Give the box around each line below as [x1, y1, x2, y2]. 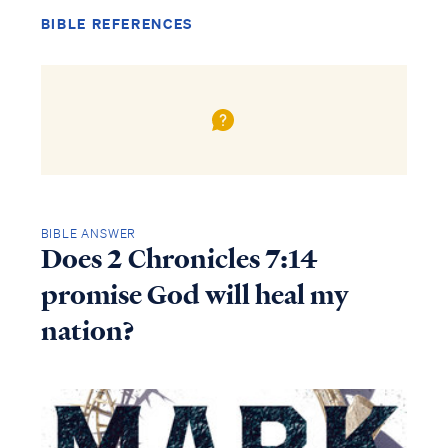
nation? [40, 312, 135, 349]
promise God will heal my [40, 276, 349, 313]
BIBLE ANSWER [40, 224, 137, 242]
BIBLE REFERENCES [40, 14, 194, 34]
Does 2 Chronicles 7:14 [40, 240, 318, 277]
